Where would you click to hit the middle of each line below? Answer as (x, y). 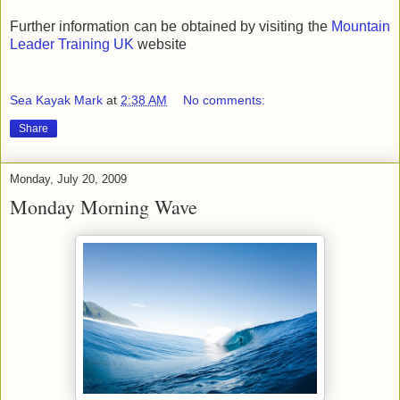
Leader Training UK (74, 44)
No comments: (225, 100)
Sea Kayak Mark (56, 100)
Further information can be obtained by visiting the (171, 26)
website (162, 44)
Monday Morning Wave (104, 207)
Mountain (361, 26)
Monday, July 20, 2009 (68, 179)
